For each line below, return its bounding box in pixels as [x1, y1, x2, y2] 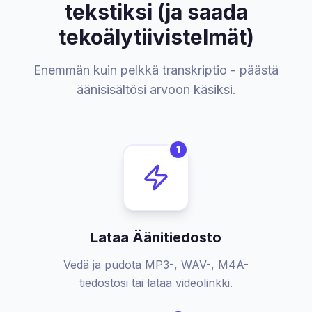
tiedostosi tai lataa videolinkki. [79, 276, 233, 290]
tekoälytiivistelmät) [58, 24, 254, 49]
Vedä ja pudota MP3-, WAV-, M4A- [63, 258, 249, 272]
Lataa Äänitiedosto [91, 229, 221, 246]
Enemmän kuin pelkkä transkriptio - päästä [33, 63, 279, 77]
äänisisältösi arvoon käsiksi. [76, 82, 236, 97]
